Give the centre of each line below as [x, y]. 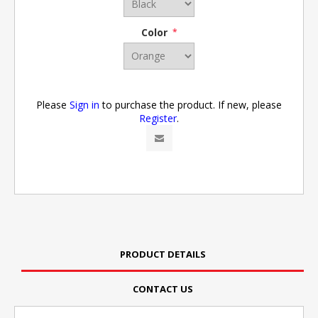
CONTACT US [163, 289]
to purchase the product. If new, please [191, 104]
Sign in [84, 104]
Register [158, 118]
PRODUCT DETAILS [163, 254]
